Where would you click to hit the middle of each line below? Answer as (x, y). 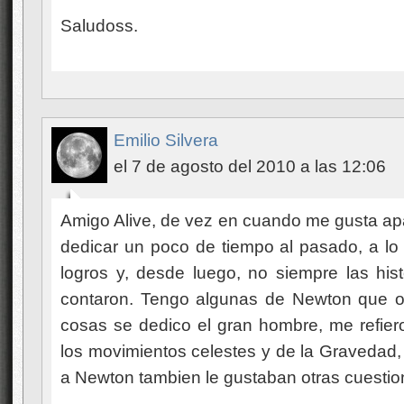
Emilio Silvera (166, 140)
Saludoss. (99, 26)
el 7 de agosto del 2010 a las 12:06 (250, 166)
